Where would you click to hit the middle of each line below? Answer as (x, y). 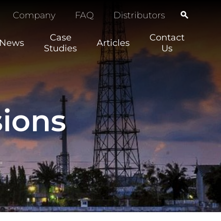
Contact (167, 37)
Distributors (139, 15)
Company (34, 15)
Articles (113, 43)
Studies (61, 48)
